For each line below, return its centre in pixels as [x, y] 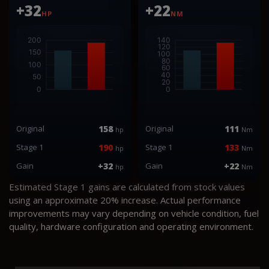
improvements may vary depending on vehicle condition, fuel [134, 213]
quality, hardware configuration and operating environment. [131, 226]
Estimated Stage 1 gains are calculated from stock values [127, 186]
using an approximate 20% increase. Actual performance [125, 200]
